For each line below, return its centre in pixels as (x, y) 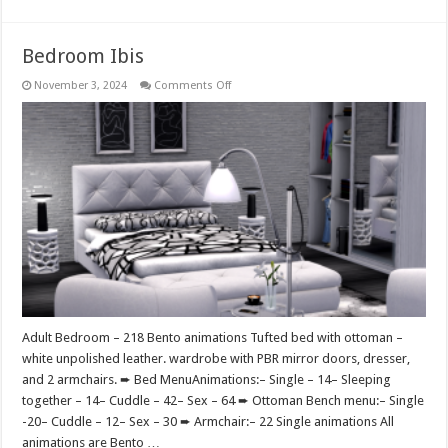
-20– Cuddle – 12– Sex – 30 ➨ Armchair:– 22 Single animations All (208, 421)
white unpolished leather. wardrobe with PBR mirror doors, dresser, (216, 358)
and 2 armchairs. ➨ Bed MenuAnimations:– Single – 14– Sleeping (207, 379)
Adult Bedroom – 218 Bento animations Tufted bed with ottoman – (213, 337)
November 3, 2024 (81, 85)
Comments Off (193, 85)
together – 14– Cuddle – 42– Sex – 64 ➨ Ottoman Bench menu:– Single (223, 400)
